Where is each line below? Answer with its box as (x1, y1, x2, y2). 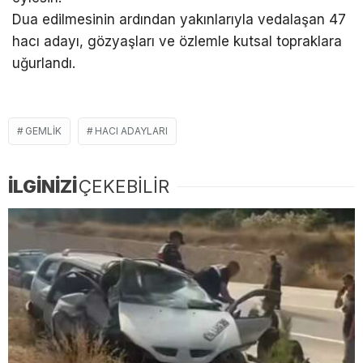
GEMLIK (25, 124, 62, 137)
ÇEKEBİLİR (79, 175, 169, 197)
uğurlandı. (12, 55, 75, 72)
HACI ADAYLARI (95, 124, 168, 137)
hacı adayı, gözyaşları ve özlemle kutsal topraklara (12, 33, 342, 50)
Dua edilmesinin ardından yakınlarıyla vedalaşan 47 (12, 11, 346, 28)
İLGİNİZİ (8, 175, 77, 197)
